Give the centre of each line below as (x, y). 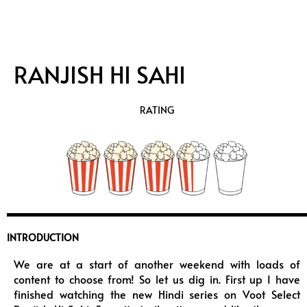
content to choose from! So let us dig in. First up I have (157, 280)
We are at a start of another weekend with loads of (157, 265)
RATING (157, 110)
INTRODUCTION (43, 238)
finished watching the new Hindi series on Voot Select (157, 295)
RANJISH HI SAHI (100, 74)
